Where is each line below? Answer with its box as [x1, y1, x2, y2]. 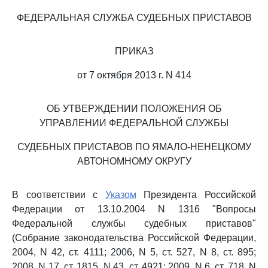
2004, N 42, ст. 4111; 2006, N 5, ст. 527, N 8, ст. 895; [12, 247, 256, 257]
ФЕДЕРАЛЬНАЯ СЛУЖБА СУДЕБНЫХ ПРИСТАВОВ [16, 13, 252, 23]
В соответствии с [12, 190, 105, 200]
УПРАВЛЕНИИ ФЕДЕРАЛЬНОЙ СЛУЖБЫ [39, 118, 229, 128]
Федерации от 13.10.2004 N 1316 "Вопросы [12, 204, 256, 214]
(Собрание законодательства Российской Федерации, [12, 233, 256, 243]
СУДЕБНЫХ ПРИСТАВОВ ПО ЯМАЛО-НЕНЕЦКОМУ [17, 142, 251, 152]
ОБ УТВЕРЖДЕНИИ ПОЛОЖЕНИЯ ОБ [46, 103, 222, 114]
